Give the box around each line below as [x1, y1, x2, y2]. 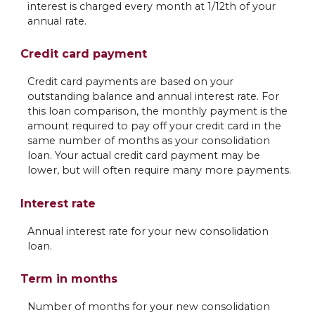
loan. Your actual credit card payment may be [27, 149, 260, 162]
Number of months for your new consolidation [27, 300, 270, 313]
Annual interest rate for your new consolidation [27, 224, 269, 238]
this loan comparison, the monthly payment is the [27, 105, 288, 118]
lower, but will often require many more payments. [27, 164, 291, 177]
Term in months [20, 271, 117, 285]
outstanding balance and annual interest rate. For [27, 90, 279, 103]
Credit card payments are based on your [27, 75, 233, 89]
